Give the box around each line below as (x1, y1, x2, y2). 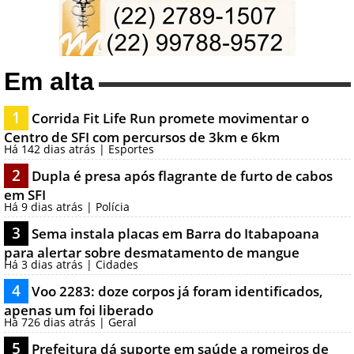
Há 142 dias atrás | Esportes (3, 141, 154, 157)
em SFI (3, 186, 46, 205)
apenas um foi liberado (3, 301, 153, 320)
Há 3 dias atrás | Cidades (3, 257, 138, 273)
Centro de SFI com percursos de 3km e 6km (3, 128, 280, 147)
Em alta (3, 67, 94, 96)
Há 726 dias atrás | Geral (3, 314, 137, 330)
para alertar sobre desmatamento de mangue (3, 243, 299, 262)
